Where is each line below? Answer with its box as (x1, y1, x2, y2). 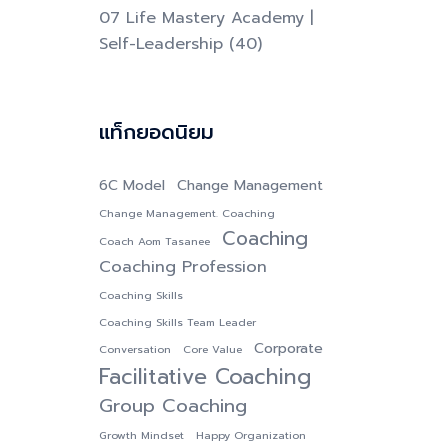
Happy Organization (195, 427, 306, 443)
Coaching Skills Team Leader (98, 314, 256, 330)
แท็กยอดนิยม (98, 117, 214, 147)
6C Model (98, 174, 165, 196)
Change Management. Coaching (98, 205, 275, 221)
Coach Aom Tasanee (98, 233, 210, 249)
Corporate (253, 337, 323, 359)
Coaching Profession (98, 254, 267, 279)
